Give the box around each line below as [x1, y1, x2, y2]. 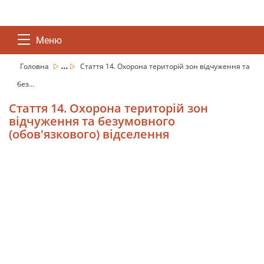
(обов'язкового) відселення [9, 126, 169, 142]
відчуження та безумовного [9, 113, 175, 129]
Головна [20, 61, 51, 71]
